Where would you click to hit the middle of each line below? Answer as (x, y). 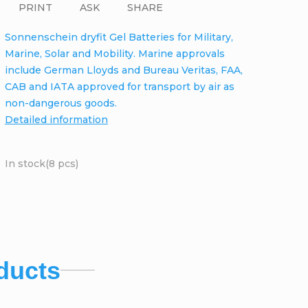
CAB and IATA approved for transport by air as (119, 86)
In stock (25, 163)
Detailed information (56, 119)
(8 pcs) (62, 163)
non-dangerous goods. (60, 103)
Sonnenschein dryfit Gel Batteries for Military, (119, 37)
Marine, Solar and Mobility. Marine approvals (114, 53)
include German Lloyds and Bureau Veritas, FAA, (123, 70)
